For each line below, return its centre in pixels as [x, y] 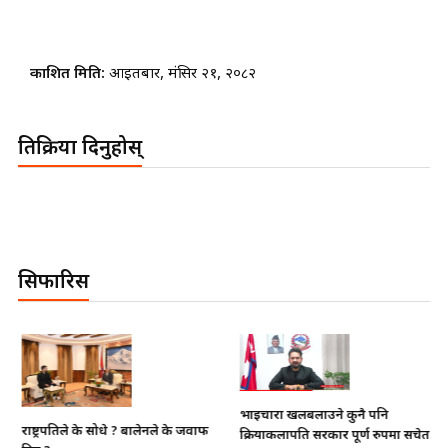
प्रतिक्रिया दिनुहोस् [80, 148]
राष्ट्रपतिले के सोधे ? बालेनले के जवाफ [111, 432]
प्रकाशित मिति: [69, 74]
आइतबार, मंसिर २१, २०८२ [182, 74]
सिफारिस [53, 282]
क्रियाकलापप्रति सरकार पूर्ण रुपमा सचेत [331, 436]
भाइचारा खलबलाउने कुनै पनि [310, 416]
